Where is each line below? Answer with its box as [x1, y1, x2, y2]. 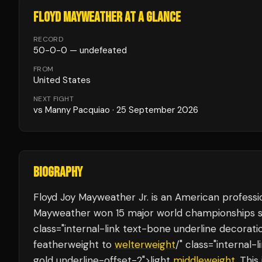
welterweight [115, 238, 175, 251]
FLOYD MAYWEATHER [33, 9, 122, 26]
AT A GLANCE [122, 9, 181, 26]
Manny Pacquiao [45, 104, 110, 116]
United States [33, 74, 91, 86]
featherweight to [33, 238, 115, 251]
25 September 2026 [116, 104, 198, 116]
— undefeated [67, 44, 127, 56]
